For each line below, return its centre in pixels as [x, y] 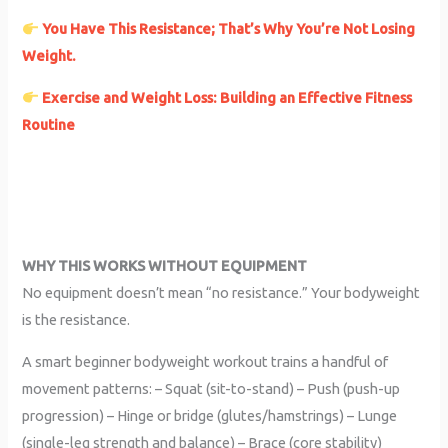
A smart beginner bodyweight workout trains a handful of [205, 361]
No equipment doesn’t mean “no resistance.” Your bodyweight [221, 293]
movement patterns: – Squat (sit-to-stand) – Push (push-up [211, 388]
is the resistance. [76, 320]
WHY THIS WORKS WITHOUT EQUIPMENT [165, 266]
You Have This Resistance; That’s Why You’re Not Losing [229, 29]
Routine [49, 124]
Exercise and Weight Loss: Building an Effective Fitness [227, 97]
